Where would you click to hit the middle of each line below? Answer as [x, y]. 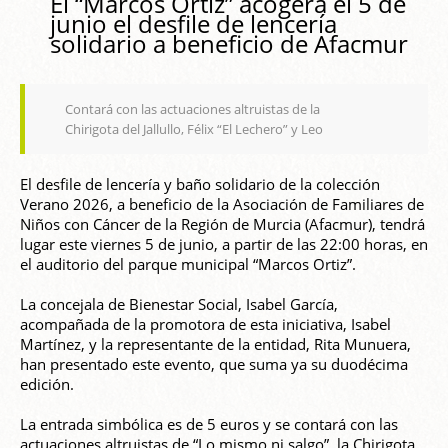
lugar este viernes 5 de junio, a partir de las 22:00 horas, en [224, 244]
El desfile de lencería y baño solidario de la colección [200, 184]
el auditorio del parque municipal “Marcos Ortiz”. [188, 264]
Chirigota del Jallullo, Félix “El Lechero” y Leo [194, 129]
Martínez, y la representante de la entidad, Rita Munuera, [215, 344]
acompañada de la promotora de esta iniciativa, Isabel [205, 324]
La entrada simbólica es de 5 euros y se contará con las [209, 424]
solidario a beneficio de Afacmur [229, 44]
